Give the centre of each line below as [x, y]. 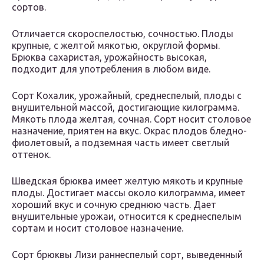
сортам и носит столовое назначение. [98, 228]
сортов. [29, 7]
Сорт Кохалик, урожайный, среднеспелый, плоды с [127, 96]
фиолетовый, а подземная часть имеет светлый [121, 143]
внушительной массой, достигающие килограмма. [126, 108]
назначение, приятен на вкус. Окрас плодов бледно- [129, 131]
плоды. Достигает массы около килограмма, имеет [129, 193]
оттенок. [31, 155]
